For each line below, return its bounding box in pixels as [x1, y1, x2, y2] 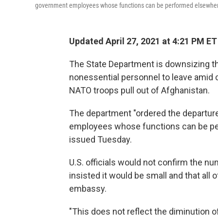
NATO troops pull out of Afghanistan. [69, 85, 210, 95]
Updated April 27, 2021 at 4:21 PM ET [69, 36, 217, 46]
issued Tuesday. [69, 134, 132, 145]
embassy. [69, 183, 107, 194]
